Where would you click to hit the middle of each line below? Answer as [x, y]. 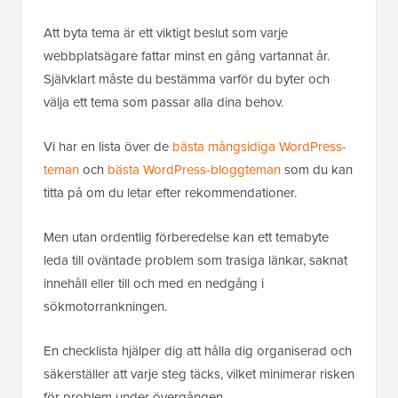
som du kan [317, 170]
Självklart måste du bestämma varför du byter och [187, 80]
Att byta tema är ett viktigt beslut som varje [166, 33]
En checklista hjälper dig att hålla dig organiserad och [198, 351]
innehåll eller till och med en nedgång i [154, 284]
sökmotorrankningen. [105, 307]
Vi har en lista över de [108, 147]
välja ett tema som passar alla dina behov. [163, 103]
